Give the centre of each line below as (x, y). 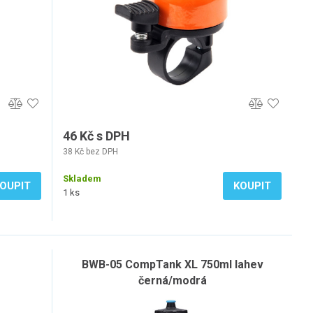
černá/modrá (172, 281)
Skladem (82, 179)
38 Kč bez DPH (90, 152)
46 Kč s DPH (96, 136)
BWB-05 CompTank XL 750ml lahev (172, 264)
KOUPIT (252, 186)
